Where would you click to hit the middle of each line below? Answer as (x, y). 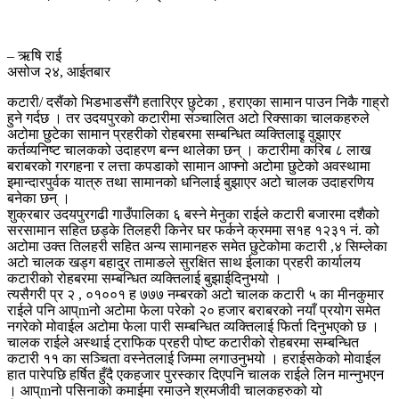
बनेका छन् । (39, 198)
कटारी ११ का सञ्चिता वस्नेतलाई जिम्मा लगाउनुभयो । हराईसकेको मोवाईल (194, 358)
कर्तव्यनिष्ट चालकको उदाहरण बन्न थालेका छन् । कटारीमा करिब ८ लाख (189, 150)
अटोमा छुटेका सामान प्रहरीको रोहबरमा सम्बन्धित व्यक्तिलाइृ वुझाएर (174, 134)
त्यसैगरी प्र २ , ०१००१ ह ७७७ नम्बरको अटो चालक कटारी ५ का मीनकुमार (195, 294)
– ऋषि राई (34, 55)
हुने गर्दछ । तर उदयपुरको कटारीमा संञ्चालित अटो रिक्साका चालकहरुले (188, 118)
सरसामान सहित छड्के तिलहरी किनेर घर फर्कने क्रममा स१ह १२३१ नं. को (193, 230)
